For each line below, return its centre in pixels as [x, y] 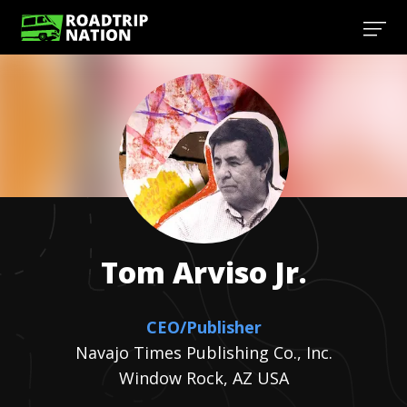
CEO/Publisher [203, 327]
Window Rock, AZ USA [203, 378]
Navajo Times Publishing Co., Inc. [203, 352]
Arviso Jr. [239, 272]
